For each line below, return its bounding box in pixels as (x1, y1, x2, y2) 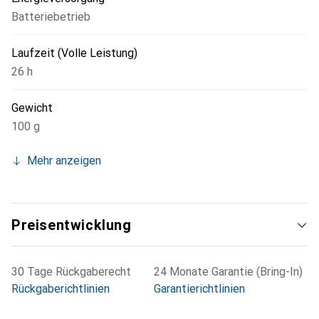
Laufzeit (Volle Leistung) (11, 46, 137, 61)
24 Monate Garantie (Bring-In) (154, 265, 303, 279)
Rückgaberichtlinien (11, 282, 110, 296)
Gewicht (11, 101, 53, 115)
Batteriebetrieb (11, 10, 90, 24)
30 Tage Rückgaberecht (11, 265, 131, 279)
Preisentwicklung (11, 216, 132, 234)
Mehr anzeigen (27, 154, 101, 168)
